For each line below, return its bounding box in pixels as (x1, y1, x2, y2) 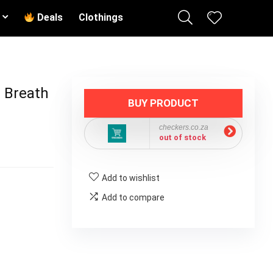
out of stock (159, 133, 206, 142)
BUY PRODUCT (128, 97, 199, 109)
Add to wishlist (102, 173, 160, 183)
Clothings (79, 12, 124, 23)
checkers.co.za (159, 123, 208, 132)
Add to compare (102, 193, 165, 202)
